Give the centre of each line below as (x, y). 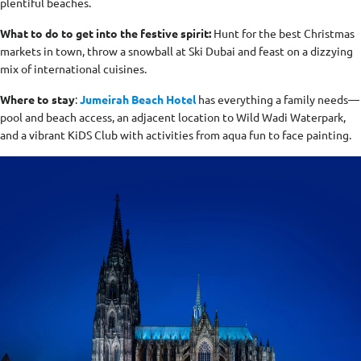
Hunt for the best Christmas (283, 33)
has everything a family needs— (278, 99)
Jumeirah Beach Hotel (138, 99)
